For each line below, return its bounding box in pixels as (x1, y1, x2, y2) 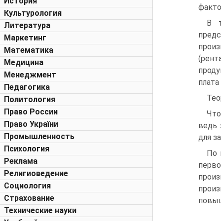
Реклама (4, 156, 37, 166)
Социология (4, 181, 51, 190)
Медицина (4, 58, 43, 67)
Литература (4, 21, 50, 30)
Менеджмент (4, 70, 56, 79)
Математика (4, 45, 53, 55)
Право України (4, 119, 58, 129)
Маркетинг (4, 33, 46, 42)
